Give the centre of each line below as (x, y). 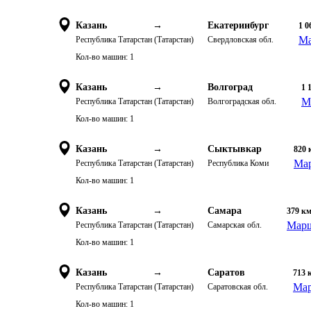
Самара (225, 211)
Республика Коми (238, 163)
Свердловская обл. (241, 40)
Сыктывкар (235, 149)
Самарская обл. (235, 225)
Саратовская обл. (238, 287)
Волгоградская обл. (242, 101)
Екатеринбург (238, 25)
